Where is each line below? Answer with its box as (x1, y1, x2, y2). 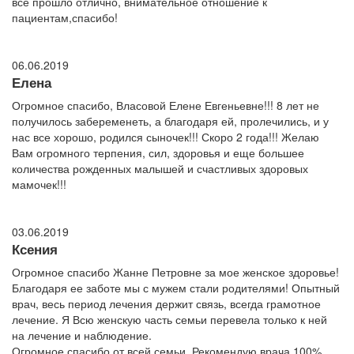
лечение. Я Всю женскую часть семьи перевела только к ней (12, 311, 327, 328)
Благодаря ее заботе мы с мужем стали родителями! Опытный (12, 280, 340, 296)
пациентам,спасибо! (12, 9, 118, 26)
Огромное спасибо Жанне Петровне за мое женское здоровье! (12, 264, 339, 281)
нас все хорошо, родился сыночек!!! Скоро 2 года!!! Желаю (12, 129, 319, 145)
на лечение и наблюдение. (12, 327, 152, 344)
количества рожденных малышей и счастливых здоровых (12, 160, 308, 177)
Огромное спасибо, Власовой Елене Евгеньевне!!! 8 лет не (12, 97, 319, 114)
